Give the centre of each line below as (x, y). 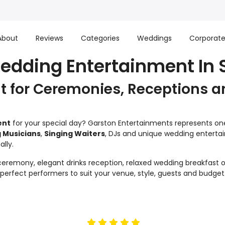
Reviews (49, 38)
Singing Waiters (75, 134)
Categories (100, 38)
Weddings (154, 38)
